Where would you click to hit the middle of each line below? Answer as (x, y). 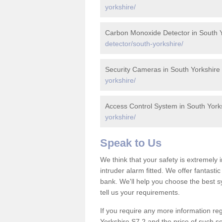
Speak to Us (131, 143)
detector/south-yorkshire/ (144, 44)
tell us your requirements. (140, 192)
